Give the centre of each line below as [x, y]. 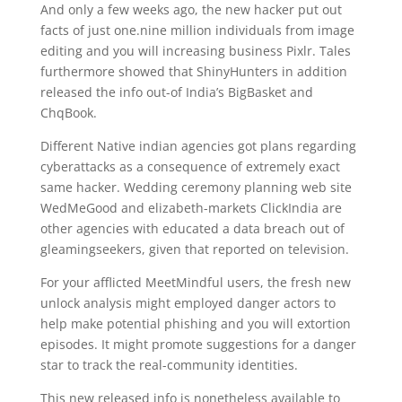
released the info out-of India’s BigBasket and [176, 92]
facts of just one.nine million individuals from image [197, 30]
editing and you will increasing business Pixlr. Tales [195, 51]
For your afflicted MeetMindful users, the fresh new [195, 282]
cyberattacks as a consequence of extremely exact [190, 166]
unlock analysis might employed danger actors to [188, 303]
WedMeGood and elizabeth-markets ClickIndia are [191, 208]
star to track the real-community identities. [169, 365]
